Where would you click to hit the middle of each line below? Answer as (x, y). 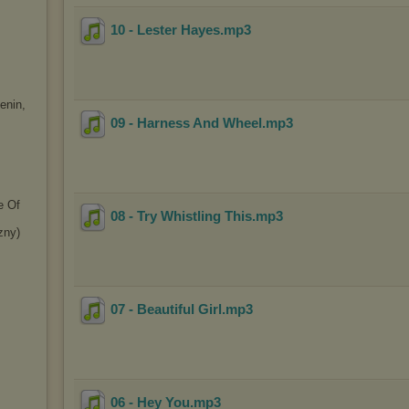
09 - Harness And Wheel (186, 123)
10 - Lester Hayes (165, 30)
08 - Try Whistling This (181, 216)
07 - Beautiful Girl (166, 309)
